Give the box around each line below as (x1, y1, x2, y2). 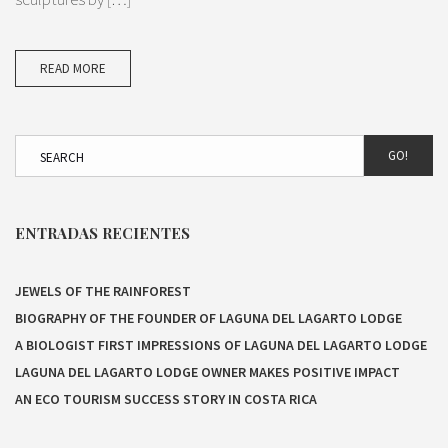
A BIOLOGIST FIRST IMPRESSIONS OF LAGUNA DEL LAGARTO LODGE (15, 336, 427, 355)
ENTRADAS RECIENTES (15, 222, 190, 243)
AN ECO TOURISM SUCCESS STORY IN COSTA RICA (15, 390, 317, 409)
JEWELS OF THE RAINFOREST (15, 282, 191, 301)
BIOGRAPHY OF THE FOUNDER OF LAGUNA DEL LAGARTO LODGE (15, 309, 402, 328)
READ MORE (40, 59, 106, 77)
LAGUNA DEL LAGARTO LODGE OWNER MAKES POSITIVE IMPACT (15, 363, 400, 382)
